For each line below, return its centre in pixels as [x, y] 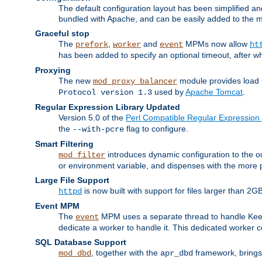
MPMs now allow [216, 44]
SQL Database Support [81, 242]
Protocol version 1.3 [105, 92]
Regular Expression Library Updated [108, 107]
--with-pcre [98, 129]
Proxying [53, 70]
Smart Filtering [64, 144]
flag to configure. [156, 128]
